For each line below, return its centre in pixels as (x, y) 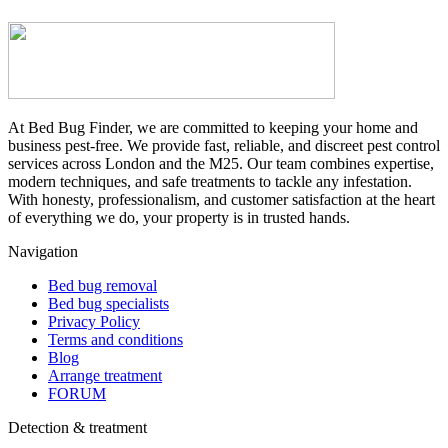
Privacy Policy (94, 322)
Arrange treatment (105, 376)
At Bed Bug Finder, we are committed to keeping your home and (213, 128)
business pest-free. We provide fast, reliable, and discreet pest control (224, 146)
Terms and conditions (115, 340)
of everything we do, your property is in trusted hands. (179, 218)
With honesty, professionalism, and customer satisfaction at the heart (221, 200)
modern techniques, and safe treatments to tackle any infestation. (210, 182)
